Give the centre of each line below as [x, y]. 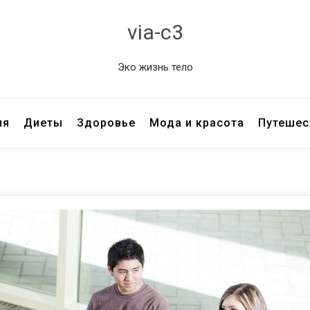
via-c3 [155, 32]
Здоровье [107, 123]
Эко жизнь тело [155, 67]
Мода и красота [197, 123]
